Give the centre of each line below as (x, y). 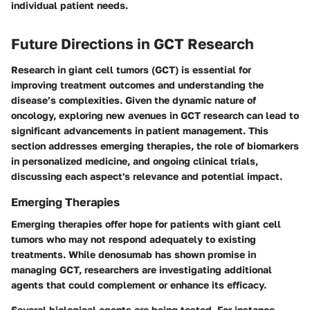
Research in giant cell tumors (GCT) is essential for (131, 70)
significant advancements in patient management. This (140, 131)
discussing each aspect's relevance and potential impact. (147, 176)
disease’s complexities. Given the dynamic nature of (134, 100)
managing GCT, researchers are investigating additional (142, 270)
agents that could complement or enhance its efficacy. (139, 285)
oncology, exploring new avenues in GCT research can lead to (155, 116)
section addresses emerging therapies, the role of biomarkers (155, 146)
